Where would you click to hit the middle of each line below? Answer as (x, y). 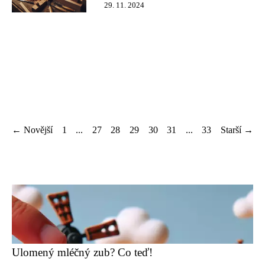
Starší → (237, 130)
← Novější (32, 130)
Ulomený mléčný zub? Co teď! (82, 252)
